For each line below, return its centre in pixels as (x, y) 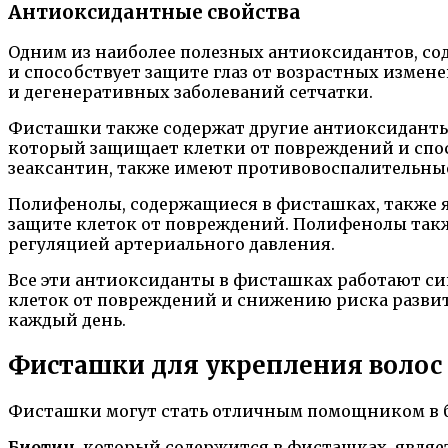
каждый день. (67, 320)
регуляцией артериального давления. (171, 244)
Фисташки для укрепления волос (225, 366)
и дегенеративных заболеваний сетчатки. (190, 92)
